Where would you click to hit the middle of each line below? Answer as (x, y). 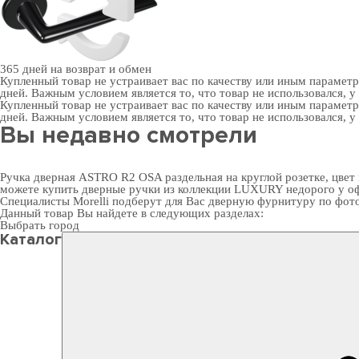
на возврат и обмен (101, 69)
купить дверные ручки (101, 189)
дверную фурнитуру (262, 201)
